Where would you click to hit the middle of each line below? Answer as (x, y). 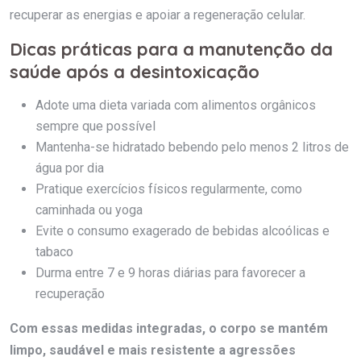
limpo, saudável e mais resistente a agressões (153, 350)
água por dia (70, 168)
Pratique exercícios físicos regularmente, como (169, 189)
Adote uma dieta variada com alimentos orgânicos (176, 105)
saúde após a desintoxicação (135, 71)
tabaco (54, 251)
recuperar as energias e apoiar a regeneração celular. (158, 15)
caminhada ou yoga (89, 210)
